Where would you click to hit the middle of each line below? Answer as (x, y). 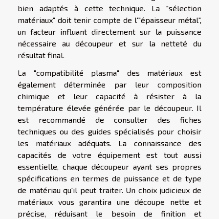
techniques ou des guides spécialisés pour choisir (109, 131)
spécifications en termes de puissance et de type (109, 178)
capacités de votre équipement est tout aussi (109, 154)
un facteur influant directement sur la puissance (109, 31)
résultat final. (41, 55)
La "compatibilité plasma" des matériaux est (109, 72)
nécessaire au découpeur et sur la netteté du (109, 43)
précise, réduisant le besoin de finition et (109, 213)
